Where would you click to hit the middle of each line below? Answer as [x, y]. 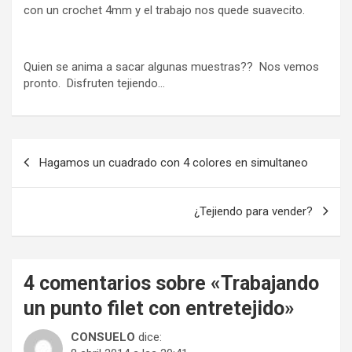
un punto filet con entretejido [154, 308]
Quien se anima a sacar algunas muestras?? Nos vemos [171, 66]
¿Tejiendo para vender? [253, 211]
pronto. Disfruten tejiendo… [94, 83]
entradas [51, 200]
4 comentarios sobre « [122, 283]
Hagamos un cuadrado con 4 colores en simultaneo [174, 162]
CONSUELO [103, 337]
